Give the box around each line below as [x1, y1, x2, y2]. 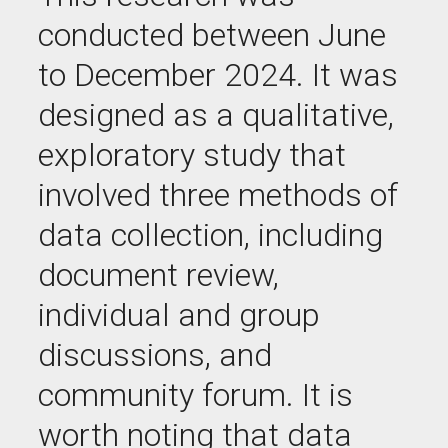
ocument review [56, 256, 273, 294]
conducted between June [38, 16, 386, 54]
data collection [38, 216, 244, 254]
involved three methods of [38, 176, 398, 214]
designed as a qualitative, [38, 96, 394, 134]
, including [244, 216, 383, 254]
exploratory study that [38, 136, 346, 174]
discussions [38, 336, 205, 374]
